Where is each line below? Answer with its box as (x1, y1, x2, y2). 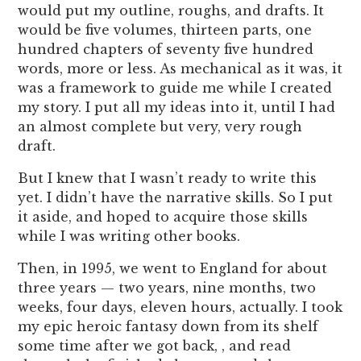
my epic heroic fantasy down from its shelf (18, 317, 319, 334)
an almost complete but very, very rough (18, 118, 303, 135)
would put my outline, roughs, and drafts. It (18, 2, 325, 19)
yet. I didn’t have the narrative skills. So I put (18, 189, 334, 205)
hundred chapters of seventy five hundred (18, 40, 314, 57)
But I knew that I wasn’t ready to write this (18, 169, 317, 186)
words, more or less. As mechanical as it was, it (18, 60, 343, 77)
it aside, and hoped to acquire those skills (18, 208, 309, 225)
